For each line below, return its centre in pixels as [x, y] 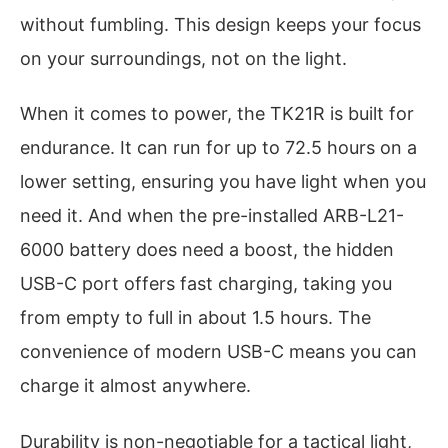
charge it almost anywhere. [135, 386]
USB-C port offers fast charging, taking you [206, 284]
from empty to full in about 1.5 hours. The [195, 318]
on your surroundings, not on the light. [183, 58]
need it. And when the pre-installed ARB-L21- [212, 216]
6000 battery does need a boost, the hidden [207, 250]
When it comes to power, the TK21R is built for [217, 114]
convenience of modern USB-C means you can [218, 352]
